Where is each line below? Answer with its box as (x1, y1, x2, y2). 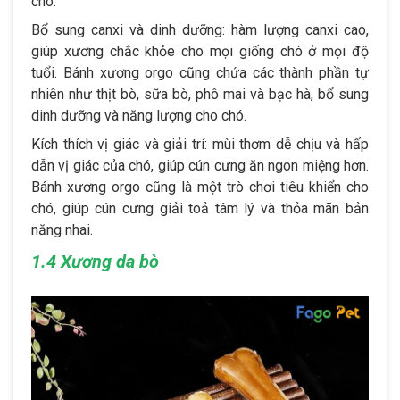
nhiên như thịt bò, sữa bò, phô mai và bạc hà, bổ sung (31, 85, 369, 103)
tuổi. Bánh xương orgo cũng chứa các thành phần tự (31, 63, 369, 81)
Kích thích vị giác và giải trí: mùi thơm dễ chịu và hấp (31, 135, 369, 153)
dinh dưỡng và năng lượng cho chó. (31, 106, 246, 124)
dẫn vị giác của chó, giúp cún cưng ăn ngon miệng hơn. (31, 156, 369, 174)
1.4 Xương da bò (31, 250, 159, 272)
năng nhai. (31, 221, 93, 238)
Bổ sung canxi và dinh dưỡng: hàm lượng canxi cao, (31, 21, 369, 38)
